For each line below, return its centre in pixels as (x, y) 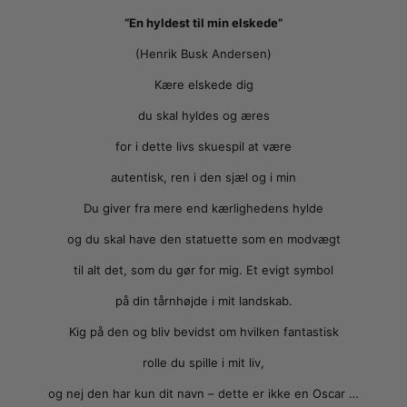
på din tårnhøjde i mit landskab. (203, 301)
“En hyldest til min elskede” (203, 23)
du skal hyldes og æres (203, 116)
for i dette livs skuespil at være (203, 147)
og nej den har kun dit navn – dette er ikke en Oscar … (203, 394)
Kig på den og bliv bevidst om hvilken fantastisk (203, 332)
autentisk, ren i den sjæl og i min (203, 178)
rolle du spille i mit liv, (203, 363)
